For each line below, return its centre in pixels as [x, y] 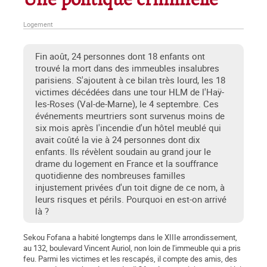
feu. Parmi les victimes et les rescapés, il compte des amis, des [130, 259]
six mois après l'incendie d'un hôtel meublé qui [128, 128]
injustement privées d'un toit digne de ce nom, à [130, 187]
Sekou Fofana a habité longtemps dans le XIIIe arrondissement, [130, 237]
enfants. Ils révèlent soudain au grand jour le [123, 152]
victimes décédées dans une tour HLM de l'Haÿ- [130, 92]
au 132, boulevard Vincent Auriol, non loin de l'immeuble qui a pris [132, 248]
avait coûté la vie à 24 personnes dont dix [117, 140]
